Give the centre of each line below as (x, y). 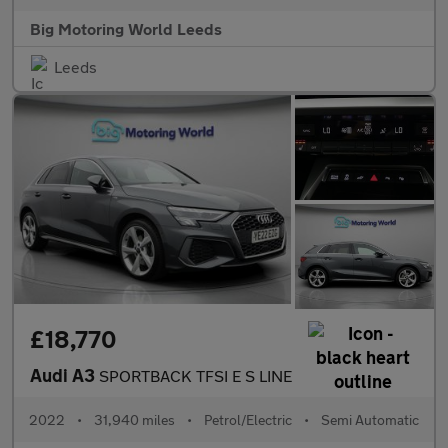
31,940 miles (134, 419)
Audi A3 (64, 374)
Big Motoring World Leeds (126, 29)
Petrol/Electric (248, 419)
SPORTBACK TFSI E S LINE (195, 375)
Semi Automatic (370, 419)
